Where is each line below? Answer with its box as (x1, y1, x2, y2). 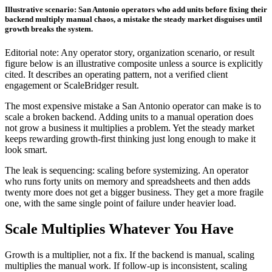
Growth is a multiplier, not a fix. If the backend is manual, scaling (5, 250, 254, 260)
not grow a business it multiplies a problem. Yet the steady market (5, 123, 254, 134)
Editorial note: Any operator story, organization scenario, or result (5, 47, 254, 58)
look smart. (5, 144, 47, 155)
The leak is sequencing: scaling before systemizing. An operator (5, 165, 248, 176)
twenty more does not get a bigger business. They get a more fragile (5, 187, 263, 198)
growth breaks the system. (5, 24, 93, 34)
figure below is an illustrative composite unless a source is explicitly (5, 58, 263, 69)
